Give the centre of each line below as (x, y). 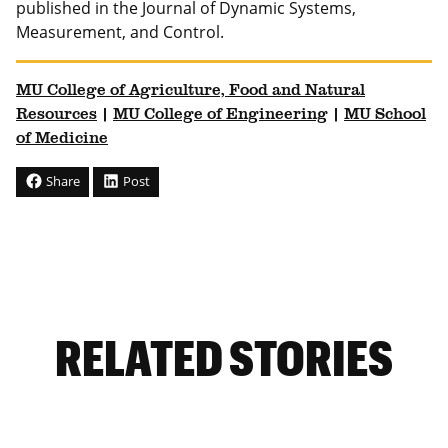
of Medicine (62, 138)
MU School (385, 114)
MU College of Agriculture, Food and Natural (190, 90)
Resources (56, 114)
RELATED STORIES (223, 357)
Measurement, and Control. (120, 31)
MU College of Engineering (220, 114)
